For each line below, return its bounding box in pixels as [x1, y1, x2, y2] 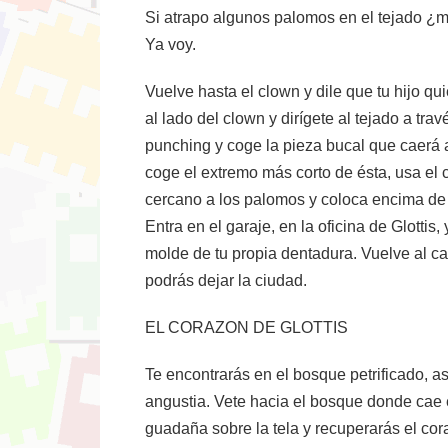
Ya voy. [145, 36, 196, 53]
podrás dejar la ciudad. [145, 272, 307, 289]
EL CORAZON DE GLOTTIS [145, 319, 348, 336]
